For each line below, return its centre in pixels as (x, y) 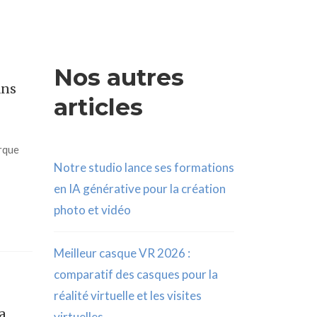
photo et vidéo (92, 210)
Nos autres (119, 77)
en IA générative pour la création (140, 189)
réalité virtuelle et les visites (128, 295)
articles (98, 107)
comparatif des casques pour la (136, 274)
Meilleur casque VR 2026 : (122, 253)
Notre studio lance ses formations (144, 167)
